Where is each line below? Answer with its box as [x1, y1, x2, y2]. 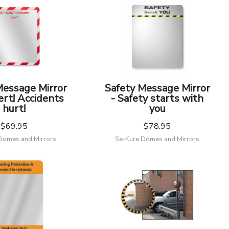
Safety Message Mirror [104, 81, 210, 95]
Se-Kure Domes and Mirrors [115, 134, 200, 144]
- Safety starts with [111, 91, 204, 105]
